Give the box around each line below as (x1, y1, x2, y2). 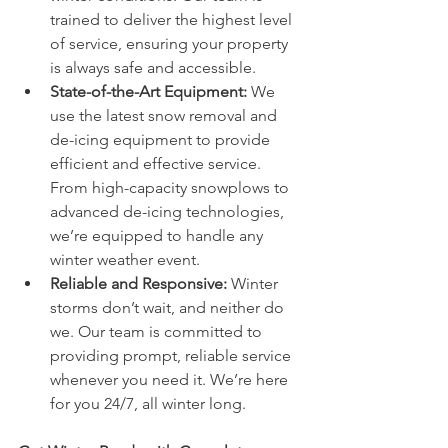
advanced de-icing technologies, (50, 202, 288, 222)
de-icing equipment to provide (50, 130, 274, 150)
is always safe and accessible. (50, 58, 256, 78)
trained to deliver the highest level (50, 10, 296, 30)
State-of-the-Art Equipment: (50, 82, 247, 102)
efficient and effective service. (50, 154, 265, 174)
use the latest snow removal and (50, 106, 281, 126)
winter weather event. (50, 250, 200, 270)
